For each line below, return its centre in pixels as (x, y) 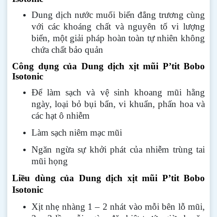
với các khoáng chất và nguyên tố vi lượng (118, 26)
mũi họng (50, 161)
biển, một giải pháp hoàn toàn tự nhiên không (118, 38)
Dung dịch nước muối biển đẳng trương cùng (118, 15)
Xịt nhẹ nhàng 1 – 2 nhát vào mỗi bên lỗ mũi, (118, 207)
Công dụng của (45, 66)
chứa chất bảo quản (67, 50)
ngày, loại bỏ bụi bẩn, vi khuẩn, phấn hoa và (118, 104)
